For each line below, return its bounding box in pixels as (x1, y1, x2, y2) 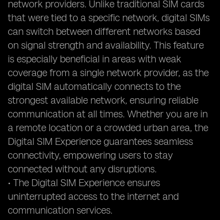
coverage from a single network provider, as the (8, 67, 209, 79)
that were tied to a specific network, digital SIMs (8, 12, 210, 24)
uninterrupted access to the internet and (8, 191, 179, 202)
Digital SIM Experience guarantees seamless (8, 136, 193, 147)
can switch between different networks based (8, 26, 200, 37)
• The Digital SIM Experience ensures (8, 177, 160, 189)
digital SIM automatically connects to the (8, 81, 181, 92)
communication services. (8, 204, 112, 216)
